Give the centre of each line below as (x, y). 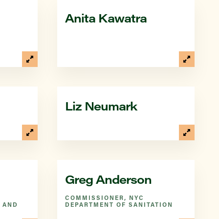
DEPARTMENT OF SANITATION (119, 204)
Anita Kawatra (106, 18)
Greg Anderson (108, 179)
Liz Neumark (101, 106)
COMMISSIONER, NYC (105, 197)
